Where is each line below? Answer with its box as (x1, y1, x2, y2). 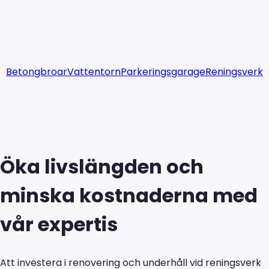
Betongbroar (6, 64, 67, 79)
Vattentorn (67, 64, 121, 79)
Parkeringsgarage (121, 64, 205, 79)
